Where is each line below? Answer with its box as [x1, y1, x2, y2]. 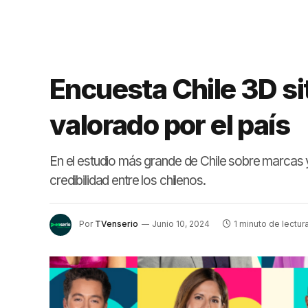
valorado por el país [49, 108, 289, 142]
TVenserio [95, 219, 138, 230]
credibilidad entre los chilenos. [49, 173, 206, 188]
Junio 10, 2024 [152, 219, 210, 230]
